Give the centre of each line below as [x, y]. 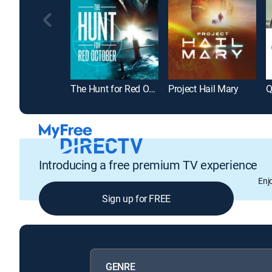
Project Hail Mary [203, 89]
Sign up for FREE [136, 198]
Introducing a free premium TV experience [148, 165]
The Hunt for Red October [152, 89]
